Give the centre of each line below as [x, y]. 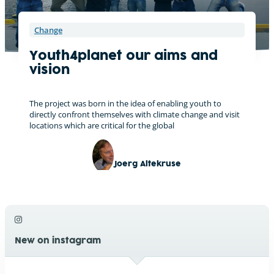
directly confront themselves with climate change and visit [134, 115]
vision [49, 71]
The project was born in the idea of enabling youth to [125, 104]
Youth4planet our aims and [123, 57]
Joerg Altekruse [148, 164]
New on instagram [57, 241]
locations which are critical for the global [102, 126]
